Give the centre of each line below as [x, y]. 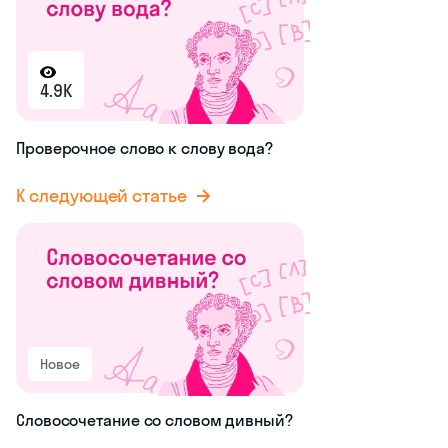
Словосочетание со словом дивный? [154, 420]
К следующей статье [102, 196]
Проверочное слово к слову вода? [144, 148]
